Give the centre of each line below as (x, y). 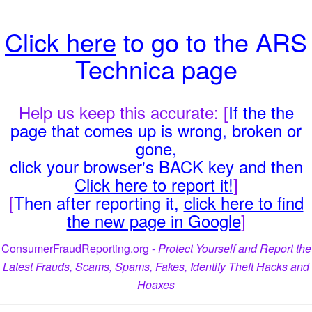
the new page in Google (154, 220)
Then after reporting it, (99, 202)
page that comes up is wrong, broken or (156, 130)
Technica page (156, 69)
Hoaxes (156, 284)
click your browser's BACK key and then (156, 166)
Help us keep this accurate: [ (123, 112)
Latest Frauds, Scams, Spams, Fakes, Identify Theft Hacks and (156, 266)
